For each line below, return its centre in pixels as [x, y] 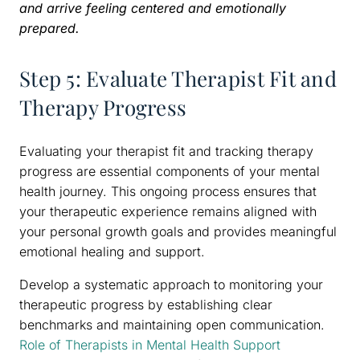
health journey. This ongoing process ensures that [168, 192]
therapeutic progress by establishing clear [146, 305]
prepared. [49, 29]
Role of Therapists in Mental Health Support [150, 345]
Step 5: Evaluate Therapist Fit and [178, 79]
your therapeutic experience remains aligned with [168, 212]
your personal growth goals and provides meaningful [178, 232]
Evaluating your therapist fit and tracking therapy [166, 151]
